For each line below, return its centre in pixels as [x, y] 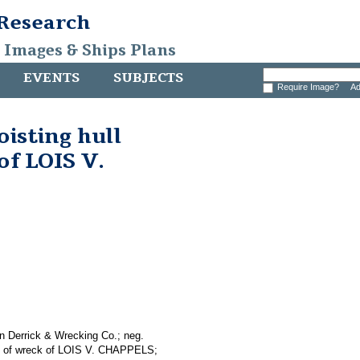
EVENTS [51, 78]
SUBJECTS [148, 78]
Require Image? [310, 87]
